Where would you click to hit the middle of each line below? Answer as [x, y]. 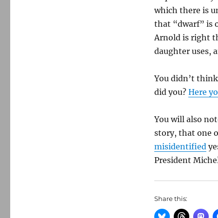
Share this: [171, 199]
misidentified [180, 146]
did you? [171, 92]
